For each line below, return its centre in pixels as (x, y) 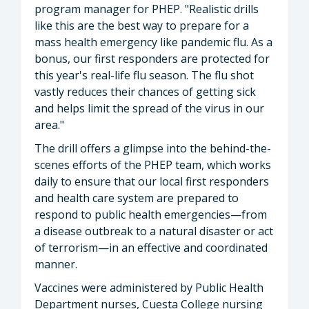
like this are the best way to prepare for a (142, 25)
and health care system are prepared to (137, 198)
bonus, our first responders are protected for (152, 58)
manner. (57, 264)
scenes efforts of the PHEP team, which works (153, 165)
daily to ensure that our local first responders (152, 181)
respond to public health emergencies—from (151, 214)
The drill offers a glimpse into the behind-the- (153, 148)
